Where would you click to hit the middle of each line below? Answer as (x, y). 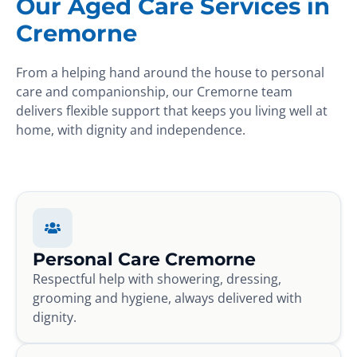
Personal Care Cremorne (144, 259)
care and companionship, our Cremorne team (154, 91)
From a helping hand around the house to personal (170, 72)
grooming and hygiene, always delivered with (167, 298)
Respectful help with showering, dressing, (157, 279)
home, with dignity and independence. (131, 129)
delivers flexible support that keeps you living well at (172, 110)
